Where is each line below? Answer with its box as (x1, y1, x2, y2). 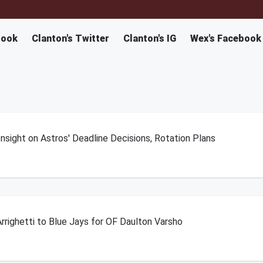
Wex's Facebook (190, 33, 261, 44)
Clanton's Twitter (32, 33, 109, 44)
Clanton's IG (123, 33, 176, 44)
